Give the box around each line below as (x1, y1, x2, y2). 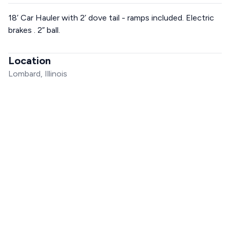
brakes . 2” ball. (8, 25, 60, 35)
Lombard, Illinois (8, 69, 67, 79)
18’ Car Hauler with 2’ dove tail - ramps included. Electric (8, 13, 214, 23)
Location (8, 54, 51, 67)
